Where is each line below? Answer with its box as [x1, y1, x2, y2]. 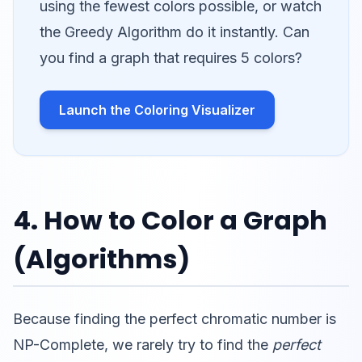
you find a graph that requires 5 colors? [40, 48, 302, 66]
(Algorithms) [13, 240, 190, 277]
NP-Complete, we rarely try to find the [13, 335, 272, 353]
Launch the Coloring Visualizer [59, 101, 255, 118]
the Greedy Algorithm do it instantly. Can [40, 23, 309, 40]
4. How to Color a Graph [13, 201, 327, 238]
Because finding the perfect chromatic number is [13, 309, 336, 327]
